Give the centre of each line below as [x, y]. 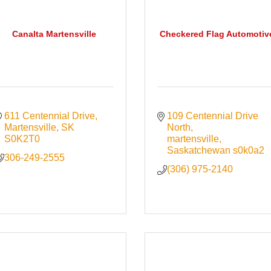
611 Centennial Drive [50, 116]
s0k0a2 [249, 151]
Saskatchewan [199, 151]
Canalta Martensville [54, 34]
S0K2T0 [22, 139]
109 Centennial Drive [213, 116]
